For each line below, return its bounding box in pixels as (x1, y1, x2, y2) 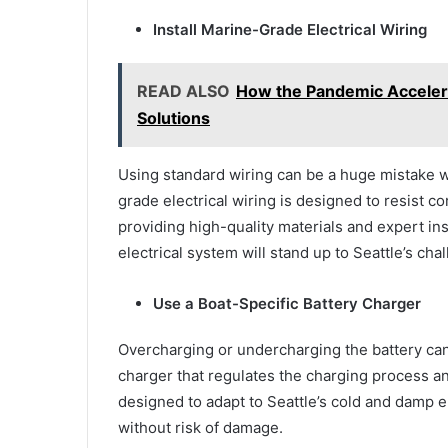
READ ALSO (137, 80, 230, 101)
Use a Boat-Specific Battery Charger (153, 293, 421, 313)
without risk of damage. (118, 417, 283, 437)
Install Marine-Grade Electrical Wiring (153, 19, 427, 39)
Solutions (137, 107, 210, 128)
